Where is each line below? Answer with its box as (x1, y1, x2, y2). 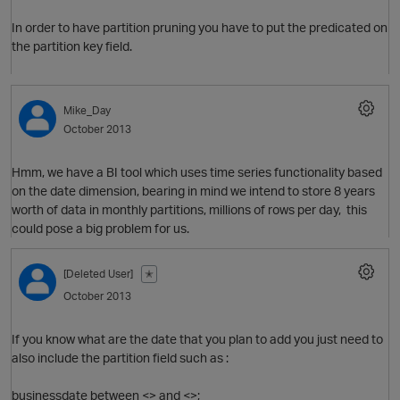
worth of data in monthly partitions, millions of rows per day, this (12, 202, 367, 218)
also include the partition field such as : (12, 350, 229, 366)
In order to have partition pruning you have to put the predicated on (12, 20, 387, 36)
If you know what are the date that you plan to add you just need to (12, 331, 383, 347)
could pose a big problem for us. (12, 221, 189, 237)
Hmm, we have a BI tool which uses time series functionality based (12, 164, 382, 180)
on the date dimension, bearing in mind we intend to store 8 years (12, 183, 375, 199)
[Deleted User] (63, 267, 133, 281)
